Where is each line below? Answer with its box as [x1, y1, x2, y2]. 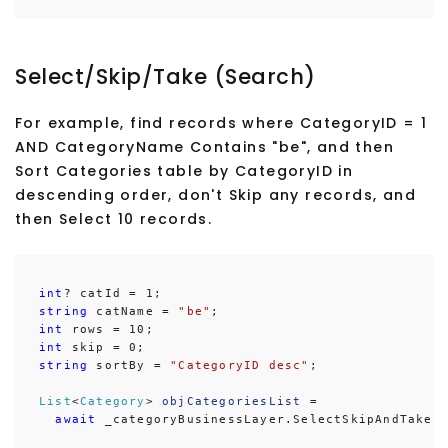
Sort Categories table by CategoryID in [15, 161, 354, 182]
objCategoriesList [162, 395, 302, 409]
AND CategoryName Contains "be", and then [15, 137, 394, 158]
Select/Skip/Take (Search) [15, 62, 316, 92]
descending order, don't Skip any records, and [15, 185, 416, 206]
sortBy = [88, 359, 171, 373]
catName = [88, 305, 179, 319]
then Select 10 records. [15, 209, 213, 230]
